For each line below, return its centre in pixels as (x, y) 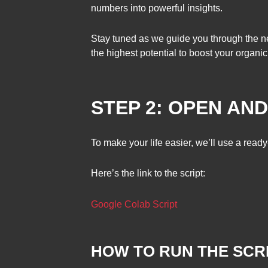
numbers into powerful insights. (157, 8)
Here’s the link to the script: (148, 173)
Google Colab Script (134, 204)
